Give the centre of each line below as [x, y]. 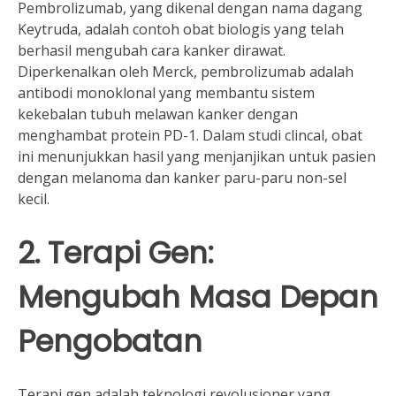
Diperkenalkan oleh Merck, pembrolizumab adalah [186, 71]
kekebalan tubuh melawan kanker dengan [158, 114]
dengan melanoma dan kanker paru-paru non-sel [182, 177]
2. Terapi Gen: [116, 253]
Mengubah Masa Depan [198, 297]
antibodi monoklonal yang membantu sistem [166, 92]
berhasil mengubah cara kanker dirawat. [152, 50]
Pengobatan [110, 341]
